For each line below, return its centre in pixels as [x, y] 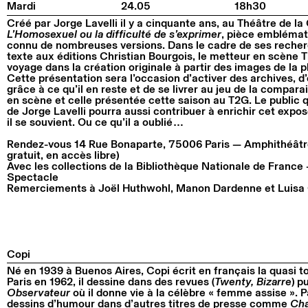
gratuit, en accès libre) [63, 155]
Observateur [38, 293]
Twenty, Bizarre [253, 282]
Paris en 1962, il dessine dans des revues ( [111, 282]
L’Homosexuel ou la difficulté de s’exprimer [114, 34]
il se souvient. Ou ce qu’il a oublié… [96, 122]
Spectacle [33, 177]
